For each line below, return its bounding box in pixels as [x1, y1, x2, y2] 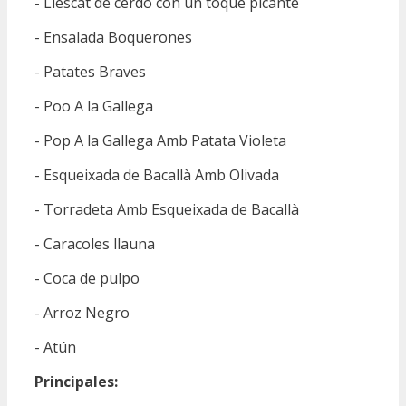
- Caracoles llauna [34, 233, 155, 254]
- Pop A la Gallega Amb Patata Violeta [34, 130, 286, 150]
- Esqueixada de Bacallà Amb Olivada [34, 164, 279, 185]
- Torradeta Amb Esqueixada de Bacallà [34, 198, 299, 219]
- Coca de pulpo [34, 267, 140, 288]
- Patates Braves [34, 61, 146, 82]
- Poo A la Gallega [34, 95, 153, 116]
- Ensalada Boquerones [34, 26, 192, 47]
